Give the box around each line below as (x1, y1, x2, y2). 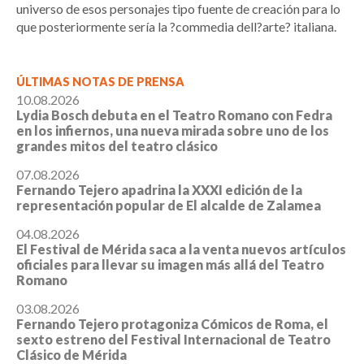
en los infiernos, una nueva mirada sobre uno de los (16, 123, 329, 139)
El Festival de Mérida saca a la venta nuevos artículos (16, 241, 346, 258)
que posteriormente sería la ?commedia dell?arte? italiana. (16, 19, 336, 35)
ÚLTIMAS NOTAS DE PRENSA (16, 75, 184, 89)
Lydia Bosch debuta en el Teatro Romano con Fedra (16, 107, 332, 123)
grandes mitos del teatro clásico (16, 138, 218, 154)
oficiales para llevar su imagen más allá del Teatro (16, 257, 324, 273)
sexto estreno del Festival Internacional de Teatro (16, 331, 331, 348)
